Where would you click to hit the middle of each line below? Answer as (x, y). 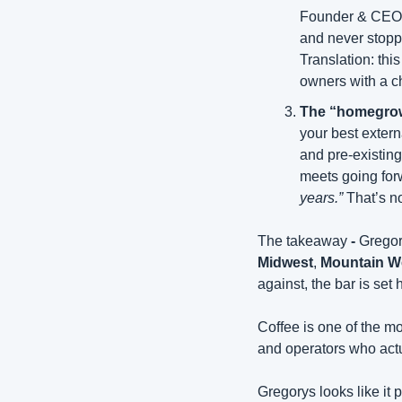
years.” (321, 198)
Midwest (285, 262)
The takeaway (302, 241)
